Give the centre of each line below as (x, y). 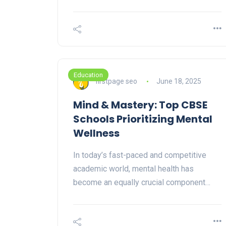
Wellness (96, 133)
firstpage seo (116, 81)
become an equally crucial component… (142, 183)
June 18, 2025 (179, 81)
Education (88, 75)
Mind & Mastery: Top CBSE (140, 105)
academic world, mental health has (133, 169)
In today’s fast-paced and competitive (140, 155)
